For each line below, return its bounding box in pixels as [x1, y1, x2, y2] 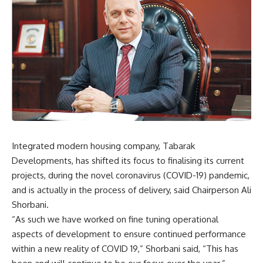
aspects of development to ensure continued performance [12, 228, 246, 240]
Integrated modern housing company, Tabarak [12, 140, 195, 152]
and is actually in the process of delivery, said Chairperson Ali [12, 184, 251, 196]
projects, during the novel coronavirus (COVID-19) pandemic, [12, 170, 249, 181]
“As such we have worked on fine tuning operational [12, 214, 218, 225]
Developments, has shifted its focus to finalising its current [12, 155, 244, 167]
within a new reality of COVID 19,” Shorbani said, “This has [12, 243, 238, 255]
